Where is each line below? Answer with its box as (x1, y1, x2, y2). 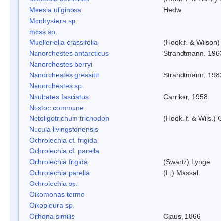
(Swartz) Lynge (163, 157, 210, 166)
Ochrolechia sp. (29, 179, 78, 187)
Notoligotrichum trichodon (29, 114, 109, 122)
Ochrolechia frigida (29, 157, 88, 166)
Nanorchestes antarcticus (29, 49, 109, 57)
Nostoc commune (29, 103, 84, 111)
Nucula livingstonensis (29, 125, 98, 133)
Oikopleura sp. (29, 201, 74, 209)
